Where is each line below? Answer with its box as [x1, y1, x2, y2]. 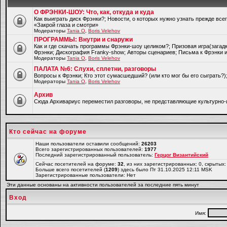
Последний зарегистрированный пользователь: [35, 152, 155, 158]
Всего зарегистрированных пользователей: [35, 146, 144, 152]
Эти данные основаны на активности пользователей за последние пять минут [7, 182, 199, 187]
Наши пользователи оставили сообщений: [35, 141, 141, 146]
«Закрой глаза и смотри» [34, 22, 98, 28]
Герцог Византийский [155, 152, 208, 158]
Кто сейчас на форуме [9, 128, 87, 135]
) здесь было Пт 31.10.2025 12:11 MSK [118, 167, 212, 172]
